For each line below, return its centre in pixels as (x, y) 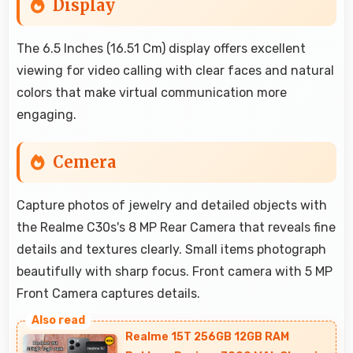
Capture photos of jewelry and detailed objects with (172, 205)
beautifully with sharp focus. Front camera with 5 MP (175, 271)
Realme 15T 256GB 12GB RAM (207, 337)
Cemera (84, 162)
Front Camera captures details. (108, 293)
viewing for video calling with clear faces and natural (175, 70)
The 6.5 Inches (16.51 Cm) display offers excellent (161, 48)
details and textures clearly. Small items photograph (171, 249)
